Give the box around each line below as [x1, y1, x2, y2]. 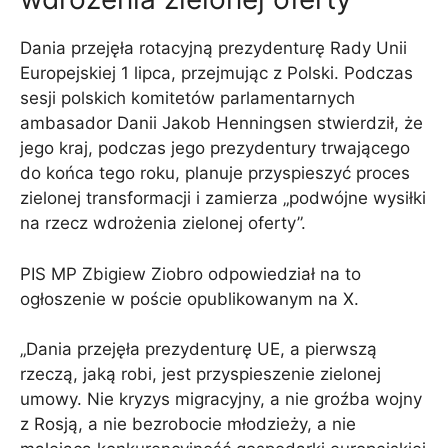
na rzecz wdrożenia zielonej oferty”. [20, 213, 306, 234]
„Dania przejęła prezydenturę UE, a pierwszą [20, 339, 377, 360]
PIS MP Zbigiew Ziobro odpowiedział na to [20, 263, 361, 284]
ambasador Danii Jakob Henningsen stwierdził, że [20, 113, 423, 134]
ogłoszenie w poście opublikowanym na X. [20, 288, 359, 309]
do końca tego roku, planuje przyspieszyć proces [20, 163, 410, 184]
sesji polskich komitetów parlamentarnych [20, 88, 355, 109]
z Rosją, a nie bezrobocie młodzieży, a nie [20, 414, 356, 435]
